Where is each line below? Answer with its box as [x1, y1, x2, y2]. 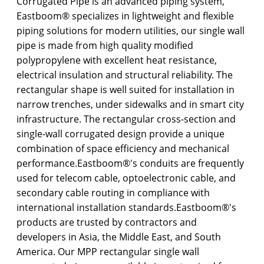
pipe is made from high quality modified [16, 38, 194, 52]
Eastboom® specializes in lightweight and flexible [16, 9, 235, 22]
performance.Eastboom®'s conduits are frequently [16, 156, 245, 170]
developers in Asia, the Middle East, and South [16, 230, 222, 243]
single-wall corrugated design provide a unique [16, 127, 225, 140]
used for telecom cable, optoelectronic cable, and [16, 171, 236, 184]
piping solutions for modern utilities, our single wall [16, 24, 245, 37]
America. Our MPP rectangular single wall [16, 245, 200, 258]
